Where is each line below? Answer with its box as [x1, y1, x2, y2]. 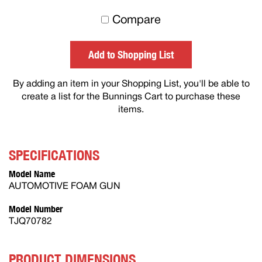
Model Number [9, 202, 63, 215]
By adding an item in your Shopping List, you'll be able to [12, 80, 250, 88]
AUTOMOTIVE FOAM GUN [9, 182, 120, 191]
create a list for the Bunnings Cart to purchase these [22, 92, 240, 101]
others [180, 35, 230, 51]
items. [118, 105, 144, 114]
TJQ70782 [9, 217, 52, 226]
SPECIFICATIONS [9, 146, 99, 164]
